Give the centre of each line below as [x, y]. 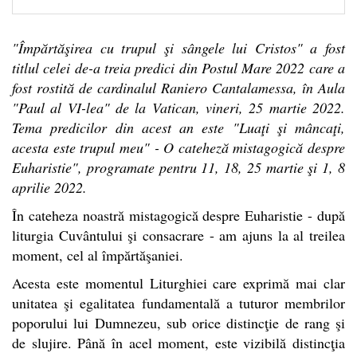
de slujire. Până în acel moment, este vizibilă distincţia [178, 342]
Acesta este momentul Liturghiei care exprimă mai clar [178, 282]
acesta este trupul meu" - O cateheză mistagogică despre [178, 147]
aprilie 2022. [49, 187]
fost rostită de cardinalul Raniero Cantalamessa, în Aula [178, 87]
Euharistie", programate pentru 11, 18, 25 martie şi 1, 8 [178, 167]
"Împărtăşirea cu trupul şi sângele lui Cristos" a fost [178, 47]
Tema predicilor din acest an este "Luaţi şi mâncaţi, [178, 127]
